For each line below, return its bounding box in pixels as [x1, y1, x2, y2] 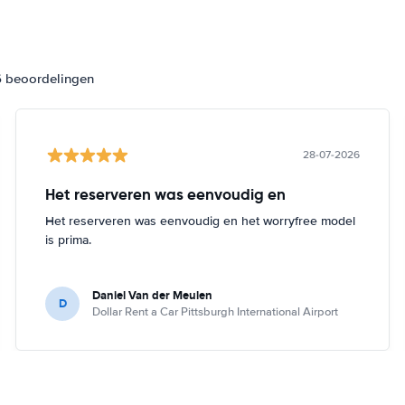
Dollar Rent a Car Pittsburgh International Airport [92, 304, 339, 319]
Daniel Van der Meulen [92, 286, 213, 304]
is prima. [45, 231, 92, 248]
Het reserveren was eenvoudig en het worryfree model [45, 212, 356, 229]
